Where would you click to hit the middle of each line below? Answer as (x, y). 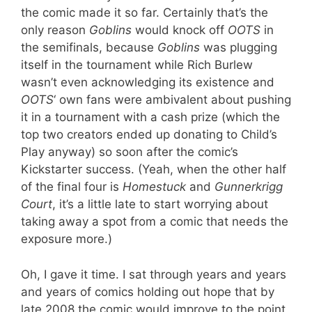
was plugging (239, 47)
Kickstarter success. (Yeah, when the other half (154, 169)
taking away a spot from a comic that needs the (155, 221)
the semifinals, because (89, 47)
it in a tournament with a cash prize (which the (150, 117)
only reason (55, 30)
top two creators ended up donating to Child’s (149, 134)
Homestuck (154, 187)
